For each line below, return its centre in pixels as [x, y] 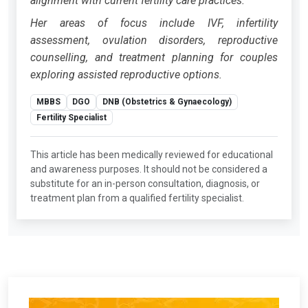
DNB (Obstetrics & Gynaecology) [167, 102]
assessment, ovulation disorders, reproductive [154, 41]
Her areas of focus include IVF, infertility [154, 23]
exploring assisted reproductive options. [126, 75]
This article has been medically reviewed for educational [152, 154]
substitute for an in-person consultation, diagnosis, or [145, 183]
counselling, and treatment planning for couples [154, 58]
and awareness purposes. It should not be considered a [149, 169]
